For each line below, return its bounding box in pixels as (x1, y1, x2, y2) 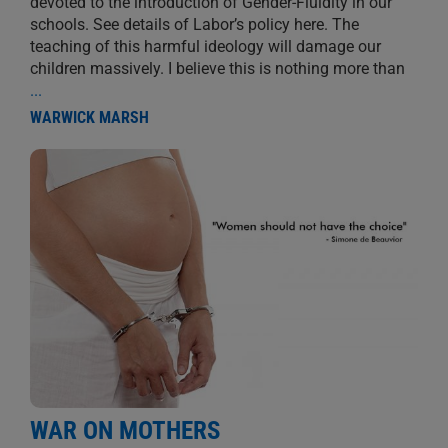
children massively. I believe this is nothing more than (29, 58, 405, 78)
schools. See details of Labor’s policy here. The (29, 14, 359, 34)
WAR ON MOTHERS (29, 415, 220, 445)
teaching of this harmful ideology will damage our (29, 36, 381, 56)
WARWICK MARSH (29, 107, 149, 127)
